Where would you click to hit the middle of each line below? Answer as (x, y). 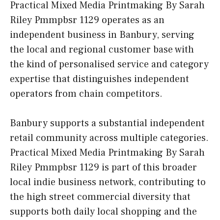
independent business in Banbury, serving (102, 35)
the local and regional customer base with (102, 50)
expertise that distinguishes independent (99, 79)
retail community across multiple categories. (109, 138)
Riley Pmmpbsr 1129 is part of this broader (103, 168)
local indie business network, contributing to (108, 182)
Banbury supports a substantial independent (107, 124)
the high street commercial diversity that (100, 197)
